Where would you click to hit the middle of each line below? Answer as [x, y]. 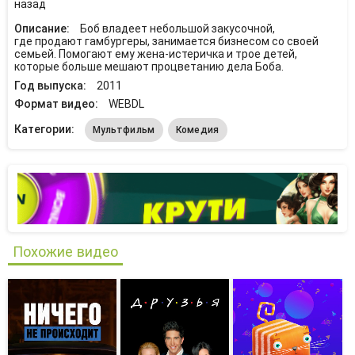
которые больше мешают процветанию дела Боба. [149, 67]
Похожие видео [65, 251]
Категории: [45, 129]
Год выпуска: [51, 85]
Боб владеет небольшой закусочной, [177, 29]
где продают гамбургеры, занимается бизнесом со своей [166, 41]
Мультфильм [124, 130]
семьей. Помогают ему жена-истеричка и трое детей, [155, 54]
